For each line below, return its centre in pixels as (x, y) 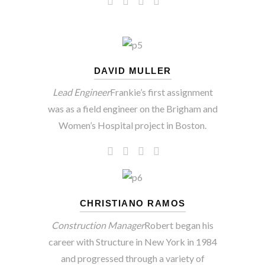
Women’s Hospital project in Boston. (132, 125)
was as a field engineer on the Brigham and (132, 109)
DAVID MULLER (132, 70)
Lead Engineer (81, 92)
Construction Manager (98, 225)
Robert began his (179, 225)
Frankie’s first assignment (161, 92)
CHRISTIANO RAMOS (132, 203)
